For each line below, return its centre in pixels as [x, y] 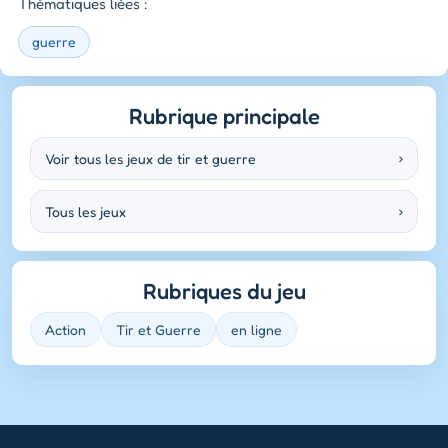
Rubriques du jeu [224, 290]
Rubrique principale [224, 115]
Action [65, 329]
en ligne [256, 329]
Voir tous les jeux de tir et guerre [150, 158]
